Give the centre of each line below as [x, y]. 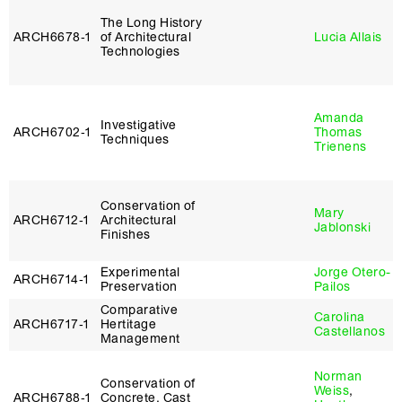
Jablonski [343, 227]
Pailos [332, 287]
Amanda [339, 118]
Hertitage [129, 324]
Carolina [340, 317]
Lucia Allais [348, 37]
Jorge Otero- [353, 272]
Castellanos [350, 332]
